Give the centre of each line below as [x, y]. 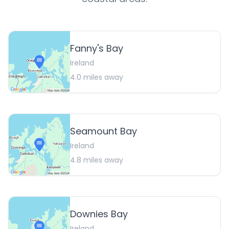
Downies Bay [99, 214]
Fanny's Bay [97, 49]
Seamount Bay [104, 131]
